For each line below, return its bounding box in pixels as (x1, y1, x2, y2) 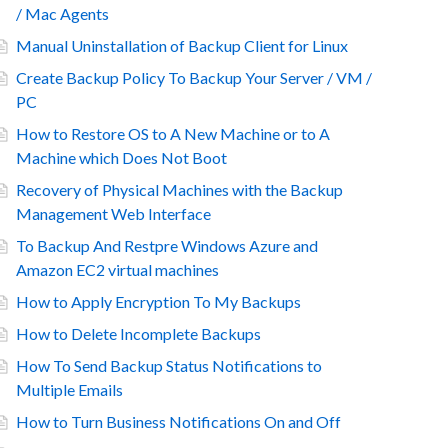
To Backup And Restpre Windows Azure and (16, 236, 318, 255)
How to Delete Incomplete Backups (16, 324, 261, 343)
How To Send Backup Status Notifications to (16, 356, 322, 375)
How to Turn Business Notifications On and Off (16, 412, 341, 431)
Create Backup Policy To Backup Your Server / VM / (16, 68, 372, 87)
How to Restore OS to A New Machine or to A (16, 124, 330, 143)
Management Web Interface (16, 204, 211, 223)
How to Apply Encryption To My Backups (16, 292, 301, 311)
